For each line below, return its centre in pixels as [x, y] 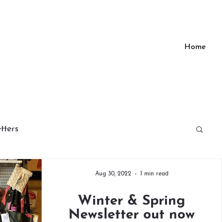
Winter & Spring [132, 201]
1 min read [154, 174]
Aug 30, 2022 [113, 174]
